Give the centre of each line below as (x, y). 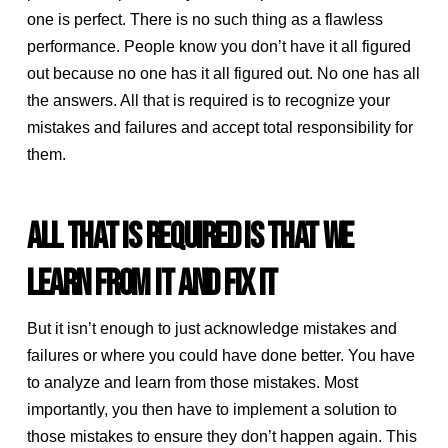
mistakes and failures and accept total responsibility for (219, 128)
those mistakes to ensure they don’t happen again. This (221, 437)
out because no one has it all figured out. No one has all (223, 74)
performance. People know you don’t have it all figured (218, 47)
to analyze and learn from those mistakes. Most (192, 383)
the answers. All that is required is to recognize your (208, 101)
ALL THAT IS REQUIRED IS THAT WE (190, 236)
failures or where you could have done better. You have (220, 356)
